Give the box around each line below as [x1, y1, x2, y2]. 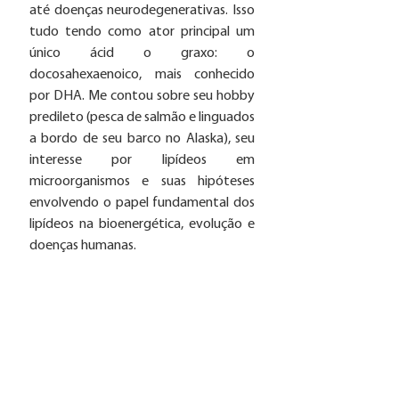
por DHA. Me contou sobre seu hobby [29, 89, 255, 104]
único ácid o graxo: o [29, 46, 255, 61]
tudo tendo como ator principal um [29, 25, 255, 40]
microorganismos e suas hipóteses [29, 175, 255, 190]
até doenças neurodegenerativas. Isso [29, 4, 255, 19]
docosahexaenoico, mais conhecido [29, 68, 255, 83]
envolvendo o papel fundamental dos [29, 196, 255, 211]
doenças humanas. [29, 239, 139, 254]
